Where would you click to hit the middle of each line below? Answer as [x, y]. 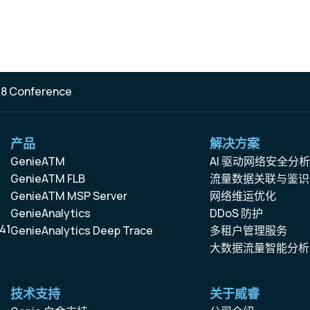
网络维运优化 [243, 196]
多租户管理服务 [249, 230]
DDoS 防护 [237, 213]
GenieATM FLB [48, 179]
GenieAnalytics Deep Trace [82, 230]
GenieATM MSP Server [69, 196]
